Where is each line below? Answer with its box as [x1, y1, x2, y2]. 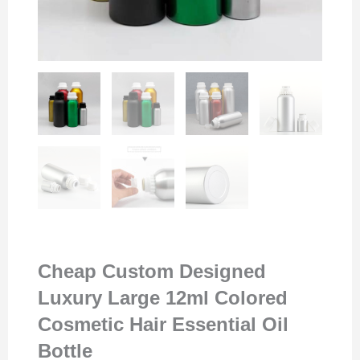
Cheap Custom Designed [38, 260, 267, 282]
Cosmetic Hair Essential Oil [38, 313, 289, 335]
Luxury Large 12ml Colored [38, 286, 288, 309]
